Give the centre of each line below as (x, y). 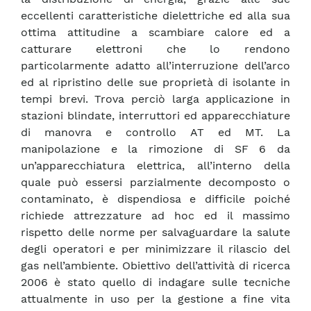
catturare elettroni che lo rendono (155, 49)
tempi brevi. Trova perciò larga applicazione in (155, 99)
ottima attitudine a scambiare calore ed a (155, 33)
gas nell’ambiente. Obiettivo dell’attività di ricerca (155, 266)
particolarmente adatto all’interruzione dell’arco (155, 66)
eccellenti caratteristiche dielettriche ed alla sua (155, 16)
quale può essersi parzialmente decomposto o (155, 183)
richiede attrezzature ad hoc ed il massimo (155, 216)
